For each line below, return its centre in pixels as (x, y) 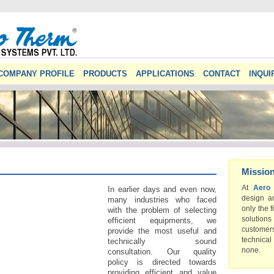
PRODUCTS (105, 74)
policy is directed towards (162, 262)
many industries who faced (162, 200)
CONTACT (222, 74)
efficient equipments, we (162, 220)
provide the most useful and (162, 231)
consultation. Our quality (162, 252)
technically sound (162, 241)
